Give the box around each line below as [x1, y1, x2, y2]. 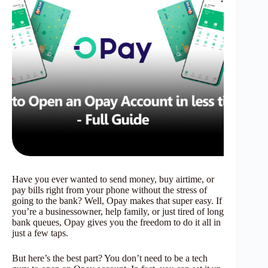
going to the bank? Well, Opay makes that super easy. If [12, 195, 222, 206]
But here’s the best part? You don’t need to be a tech [12, 252, 208, 263]
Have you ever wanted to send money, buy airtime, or [12, 173, 214, 184]
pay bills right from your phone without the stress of [12, 184, 207, 195]
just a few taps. [12, 227, 68, 238]
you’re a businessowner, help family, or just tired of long [12, 206, 224, 217]
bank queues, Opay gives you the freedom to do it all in [12, 217, 221, 227]
